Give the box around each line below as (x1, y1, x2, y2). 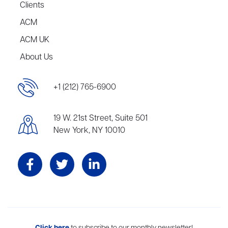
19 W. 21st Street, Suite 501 (53, 113, 148, 125)
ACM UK (20, 34, 50, 46)
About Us (20, 51, 53, 63)
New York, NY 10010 (53, 125, 125, 137)
